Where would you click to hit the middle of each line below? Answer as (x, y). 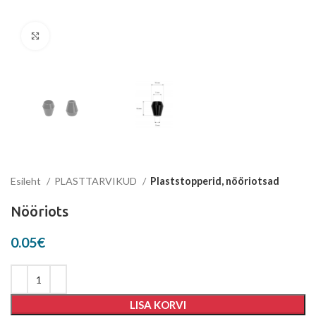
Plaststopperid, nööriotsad (215, 181)
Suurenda (71, 36)
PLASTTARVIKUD (97, 181)
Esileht (27, 181)
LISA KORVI (158, 305)
